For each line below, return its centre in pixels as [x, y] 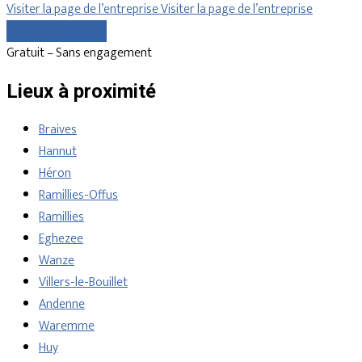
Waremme [67, 326]
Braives [58, 130]
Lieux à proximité [81, 92]
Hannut [58, 152]
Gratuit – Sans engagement [79, 53]
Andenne [62, 305]
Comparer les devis [57, 32]
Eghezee [61, 239]
